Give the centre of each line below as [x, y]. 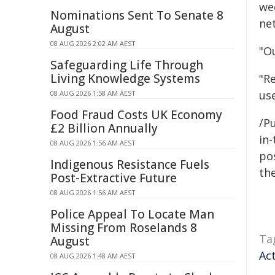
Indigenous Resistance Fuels [130, 165]
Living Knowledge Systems [125, 79]
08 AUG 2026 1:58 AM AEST [93, 93]
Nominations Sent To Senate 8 [137, 15]
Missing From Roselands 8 [124, 228]
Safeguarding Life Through [127, 65]
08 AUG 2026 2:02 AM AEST [93, 43]
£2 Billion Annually [104, 128]
